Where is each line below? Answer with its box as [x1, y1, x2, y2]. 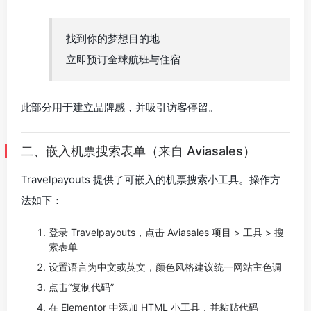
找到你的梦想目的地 [66, 32, 160, 45]
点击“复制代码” [49, 281, 114, 293]
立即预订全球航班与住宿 [66, 53, 180, 66]
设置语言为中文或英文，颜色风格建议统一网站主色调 [49, 261, 282, 273]
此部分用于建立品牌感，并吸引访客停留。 [21, 101, 219, 114]
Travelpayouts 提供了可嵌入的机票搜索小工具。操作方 [21, 173, 280, 186]
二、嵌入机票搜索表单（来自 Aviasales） [21, 144, 255, 158]
